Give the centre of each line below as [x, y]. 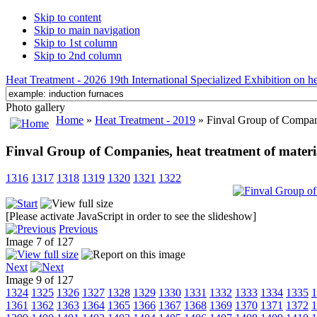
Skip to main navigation [87, 30]
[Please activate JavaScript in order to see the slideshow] [131, 217]
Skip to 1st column [76, 43]
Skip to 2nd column [78, 56]
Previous [78, 229]
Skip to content [68, 17]
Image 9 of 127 [42, 280]
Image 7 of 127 [42, 242]
